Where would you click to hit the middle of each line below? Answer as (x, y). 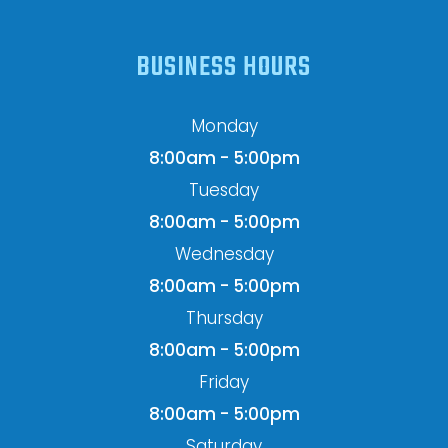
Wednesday (224, 254)
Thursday (224, 318)
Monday (224, 126)
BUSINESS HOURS (224, 68)
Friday (224, 382)
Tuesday (224, 190)
